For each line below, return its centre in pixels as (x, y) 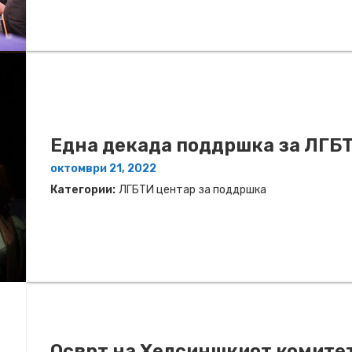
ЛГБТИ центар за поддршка (192, 189)
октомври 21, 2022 (103, 168)
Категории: (83, 189)
